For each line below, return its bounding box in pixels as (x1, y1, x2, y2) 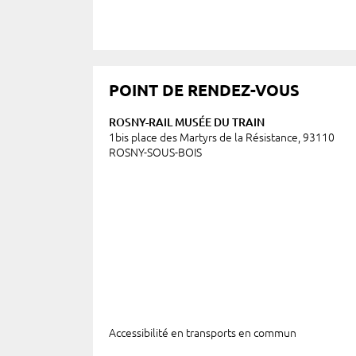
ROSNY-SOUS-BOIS (109, 146, 202, 159)
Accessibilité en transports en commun (109, 327, 296, 340)
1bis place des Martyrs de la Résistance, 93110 (109, 131, 335, 144)
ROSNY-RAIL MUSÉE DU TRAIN (109, 116, 265, 129)
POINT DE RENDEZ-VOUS (109, 81, 300, 99)
